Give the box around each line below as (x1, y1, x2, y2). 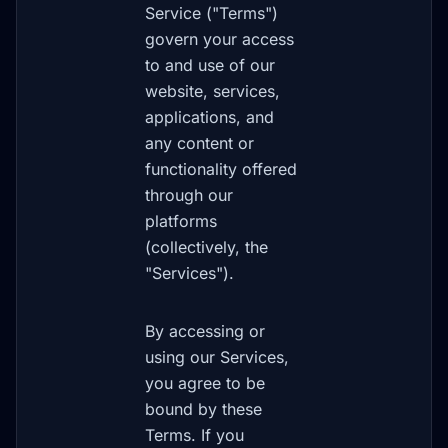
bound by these (145, 399, 262, 419)
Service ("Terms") (145, 3, 278, 23)
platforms (145, 211, 217, 231)
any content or (145, 133, 254, 153)
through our (145, 185, 233, 205)
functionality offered (145, 159, 297, 179)
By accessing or (145, 321, 265, 341)
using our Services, (145, 347, 289, 367)
